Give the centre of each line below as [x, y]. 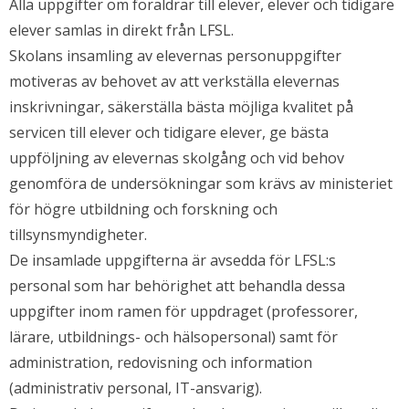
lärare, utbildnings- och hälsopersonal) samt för [173, 337]
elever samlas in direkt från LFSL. [121, 31]
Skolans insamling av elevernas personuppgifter [175, 56]
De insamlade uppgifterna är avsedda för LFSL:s [173, 261]
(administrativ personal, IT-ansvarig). [136, 388]
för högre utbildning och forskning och [143, 210]
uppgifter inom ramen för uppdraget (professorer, [184, 312]
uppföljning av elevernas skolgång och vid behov [177, 158]
